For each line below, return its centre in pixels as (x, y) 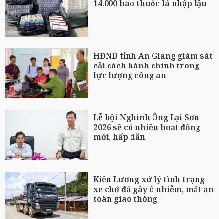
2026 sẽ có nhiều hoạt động (147, 127)
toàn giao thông (126, 199)
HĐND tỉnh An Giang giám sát (153, 55)
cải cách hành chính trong (147, 65)
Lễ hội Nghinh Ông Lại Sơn (147, 118)
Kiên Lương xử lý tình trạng (149, 179)
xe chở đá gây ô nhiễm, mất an (154, 189)
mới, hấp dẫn (120, 137)
